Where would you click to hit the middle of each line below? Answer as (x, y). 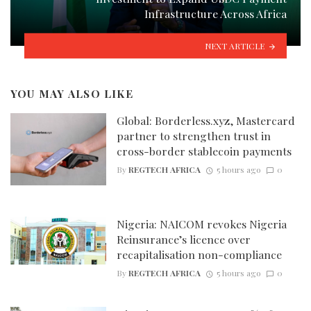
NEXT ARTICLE (235, 45)
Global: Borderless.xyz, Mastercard (205, 121)
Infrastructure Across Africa (216, 13)
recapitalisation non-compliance (199, 254)
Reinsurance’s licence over (183, 239)
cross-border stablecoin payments (204, 151)
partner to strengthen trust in (193, 136)
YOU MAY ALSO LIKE (72, 93)
